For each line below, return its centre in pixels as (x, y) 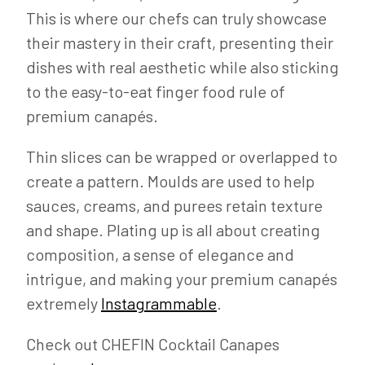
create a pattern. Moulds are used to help (170, 181)
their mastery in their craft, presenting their (180, 42)
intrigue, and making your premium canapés (182, 279)
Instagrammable (159, 303)
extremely (64, 303)
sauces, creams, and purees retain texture (174, 205)
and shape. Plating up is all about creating (173, 230)
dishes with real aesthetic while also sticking (182, 67)
